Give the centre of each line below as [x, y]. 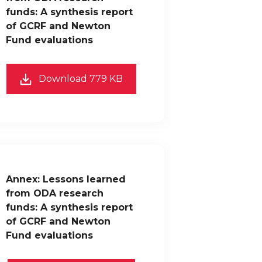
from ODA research [55, 194]
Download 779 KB [81, 79]
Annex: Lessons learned [66, 180]
